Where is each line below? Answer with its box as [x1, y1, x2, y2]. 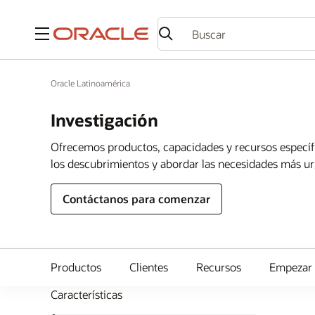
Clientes [129, 259, 168, 274]
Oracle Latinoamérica [51, 77, 130, 89]
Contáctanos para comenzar [63, 191, 210, 206]
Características [51, 287, 122, 302]
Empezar [269, 259, 312, 274]
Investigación [51, 109, 158, 131]
